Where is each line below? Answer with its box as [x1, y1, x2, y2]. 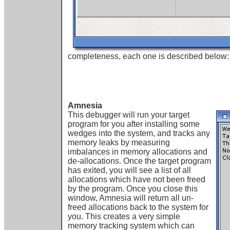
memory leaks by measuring [67, 138, 170, 147]
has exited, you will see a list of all [67, 166, 191, 175]
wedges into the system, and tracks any [67, 129, 210, 138]
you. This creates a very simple [67, 212, 180, 221]
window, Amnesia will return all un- [67, 194, 194, 202]
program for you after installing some [67, 120, 200, 128]
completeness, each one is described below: [67, 52, 229, 61]
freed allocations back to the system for [67, 203, 208, 212]
